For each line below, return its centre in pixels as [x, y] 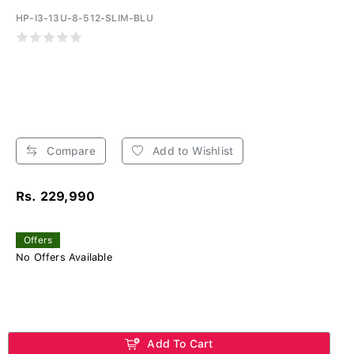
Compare [70, 151]
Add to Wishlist [192, 151]
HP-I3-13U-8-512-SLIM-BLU [85, 18]
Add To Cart [179, 343]
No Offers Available [64, 257]
